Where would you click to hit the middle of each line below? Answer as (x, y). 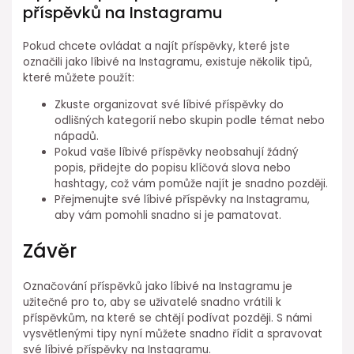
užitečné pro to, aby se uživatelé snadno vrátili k (153, 303)
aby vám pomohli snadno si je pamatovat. (168, 215)
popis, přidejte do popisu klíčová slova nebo (173, 168)
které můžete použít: (79, 77)
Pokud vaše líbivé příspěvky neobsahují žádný (177, 152)
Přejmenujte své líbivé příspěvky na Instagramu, (183, 199)
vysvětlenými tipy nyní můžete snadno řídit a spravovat (173, 334)
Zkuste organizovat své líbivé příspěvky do (169, 104)
